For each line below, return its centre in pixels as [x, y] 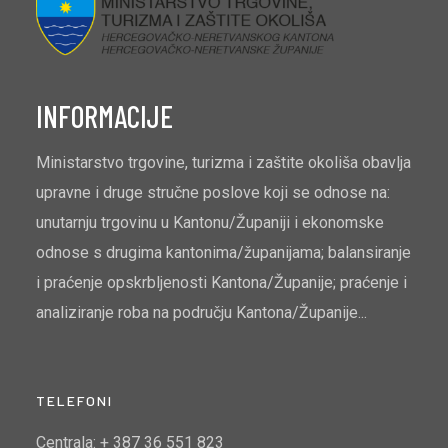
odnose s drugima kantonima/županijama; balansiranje [223, 253]
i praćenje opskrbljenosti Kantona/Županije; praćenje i [221, 283]
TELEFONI [74, 401]
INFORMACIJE [104, 116]
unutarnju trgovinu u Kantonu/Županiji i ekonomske [210, 223]
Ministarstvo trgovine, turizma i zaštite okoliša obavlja [223, 163]
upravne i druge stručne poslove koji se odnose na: [213, 193]
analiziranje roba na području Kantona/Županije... [201, 313]
